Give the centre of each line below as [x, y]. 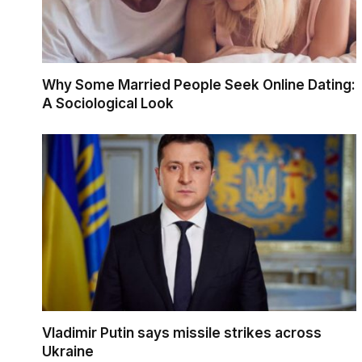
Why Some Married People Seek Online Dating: [199, 85]
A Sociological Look [108, 104]
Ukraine [68, 352]
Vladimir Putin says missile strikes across [182, 333]
